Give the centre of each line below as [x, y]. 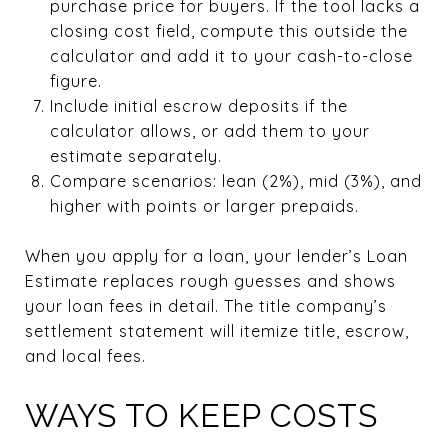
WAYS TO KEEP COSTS [201, 415]
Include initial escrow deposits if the [198, 105]
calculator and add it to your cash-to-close [231, 55]
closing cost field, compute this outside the [228, 30]
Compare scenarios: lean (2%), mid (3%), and [235, 180]
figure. [75, 80]
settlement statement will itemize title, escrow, [217, 330]
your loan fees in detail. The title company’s [206, 305]
